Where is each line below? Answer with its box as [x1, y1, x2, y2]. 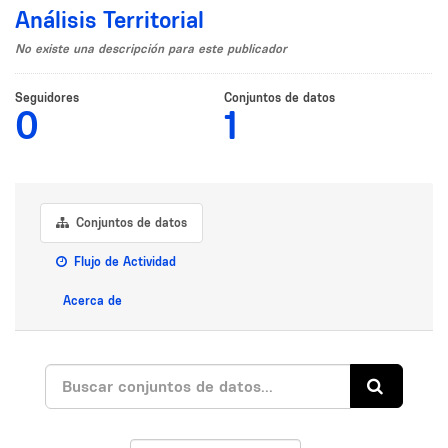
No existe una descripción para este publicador [15, 40, 287, 56]
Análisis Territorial [15, 4, 204, 34]
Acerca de [59, 292, 122, 308]
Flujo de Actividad [70, 253, 176, 269]
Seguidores [15, 89, 79, 105]
